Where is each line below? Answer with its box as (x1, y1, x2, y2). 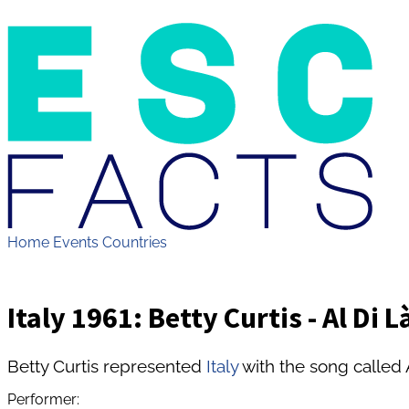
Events (53, 234, 99, 251)
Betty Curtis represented (7, 355, 206, 376)
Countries (102, 234, 167, 251)
